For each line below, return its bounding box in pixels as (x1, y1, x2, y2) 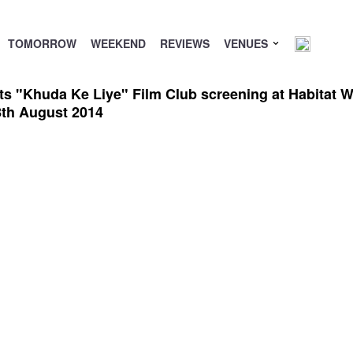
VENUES (223, 35, 271, 51)
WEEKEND (90, 35, 146, 51)
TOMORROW (7, 35, 76, 51)
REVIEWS (159, 35, 210, 51)
